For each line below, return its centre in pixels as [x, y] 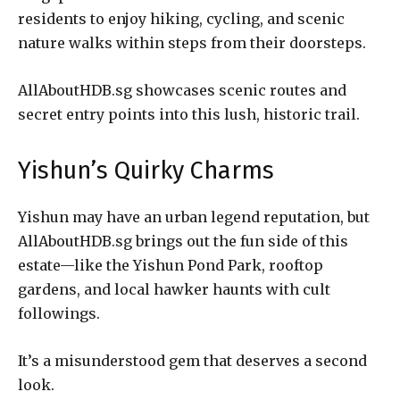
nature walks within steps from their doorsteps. [192, 42]
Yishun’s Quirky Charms [146, 170]
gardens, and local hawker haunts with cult [174, 289]
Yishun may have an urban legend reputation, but [194, 217]
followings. [59, 313]
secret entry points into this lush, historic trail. [189, 114]
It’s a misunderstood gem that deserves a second [192, 360]
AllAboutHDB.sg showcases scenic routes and [182, 90]
